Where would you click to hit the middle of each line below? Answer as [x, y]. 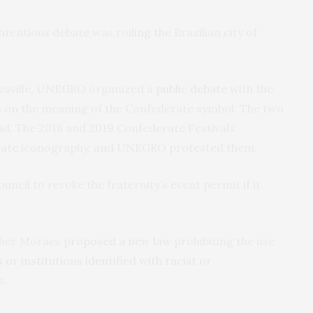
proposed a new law [117, 241]
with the [250, 88]
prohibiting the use [223, 241]
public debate [191, 88]
